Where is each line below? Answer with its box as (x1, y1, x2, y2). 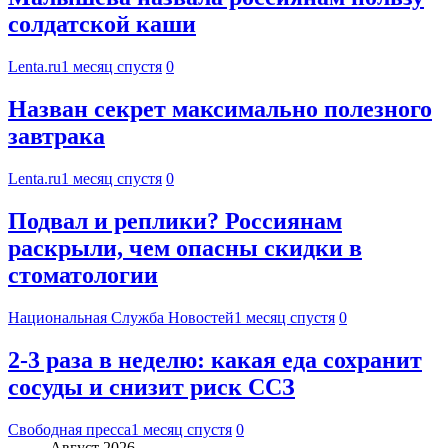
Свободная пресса (8, 420, 131, 438)
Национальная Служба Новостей (8, 308, 234, 326)
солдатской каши (8, 11, 196, 38)
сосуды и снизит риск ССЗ (8, 373, 295, 400)
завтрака (8, 123, 105, 150)
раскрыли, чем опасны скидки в (8, 235, 362, 262)
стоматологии (8, 262, 158, 289)
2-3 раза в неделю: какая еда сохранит (8, 346, 422, 373)
